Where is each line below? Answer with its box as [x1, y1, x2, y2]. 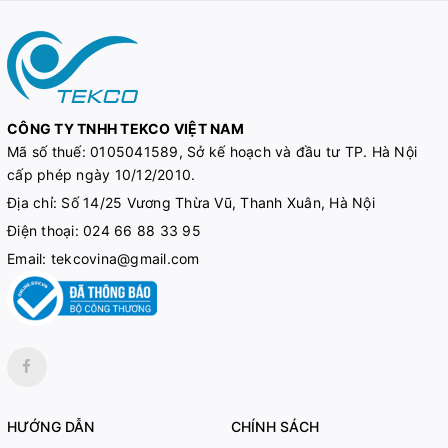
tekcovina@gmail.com [50, 250, 200, 268]
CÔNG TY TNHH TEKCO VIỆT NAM [7, 120, 244, 138]
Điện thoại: [7, 222, 83, 240]
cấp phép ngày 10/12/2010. [7, 166, 196, 184]
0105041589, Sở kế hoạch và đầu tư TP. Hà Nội [90, 143, 417, 161]
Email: [7, 250, 51, 268]
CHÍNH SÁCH [231, 418, 320, 436]
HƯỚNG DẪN [7, 418, 95, 436]
